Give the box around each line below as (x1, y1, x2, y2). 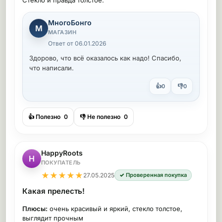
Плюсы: (22, 205, 48, 213)
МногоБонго (48, 18, 92, 27)
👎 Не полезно (80, 113, 122, 120)
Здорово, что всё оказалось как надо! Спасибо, (29, 54, 181, 62)
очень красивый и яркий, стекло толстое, (48, 205, 182, 213)
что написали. (29, 64, 74, 72)
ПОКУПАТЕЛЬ (41, 159, 81, 166)
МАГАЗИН (48, 29, 77, 36)
